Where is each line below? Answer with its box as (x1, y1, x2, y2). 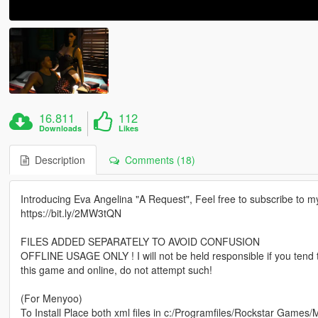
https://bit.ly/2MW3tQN (20, 206, 121, 221)
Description (28, 153, 85, 168)
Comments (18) (119, 153, 195, 168)
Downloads (39, 123, 82, 134)
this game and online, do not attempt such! (20, 263, 212, 278)
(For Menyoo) (20, 291, 82, 306)
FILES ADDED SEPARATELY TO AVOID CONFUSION (20, 234, 260, 249)
